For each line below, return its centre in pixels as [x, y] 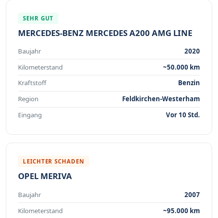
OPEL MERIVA [45, 176]
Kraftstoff [32, 83]
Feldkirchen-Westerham [161, 99]
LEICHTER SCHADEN [54, 162]
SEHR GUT [38, 18]
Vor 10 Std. [183, 115]
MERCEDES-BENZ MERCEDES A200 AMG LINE [105, 33]
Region [28, 99]
